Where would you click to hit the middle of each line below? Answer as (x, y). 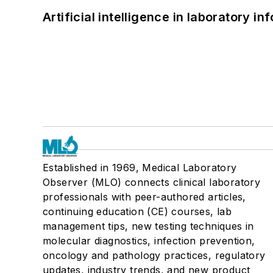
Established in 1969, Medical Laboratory (140, 167)
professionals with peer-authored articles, (144, 197)
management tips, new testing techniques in (148, 226)
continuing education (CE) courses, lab (137, 211)
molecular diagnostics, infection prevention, (149, 240)
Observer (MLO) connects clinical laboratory (152, 182)
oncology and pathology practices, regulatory (154, 255)
